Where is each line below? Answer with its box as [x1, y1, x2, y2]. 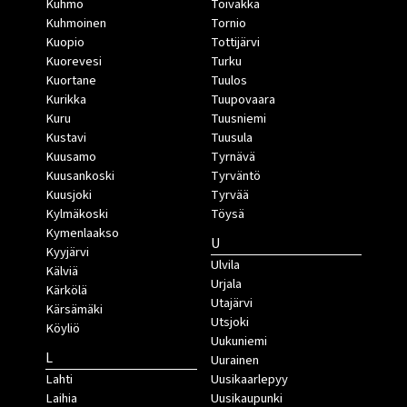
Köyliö [45, 318, 80, 338]
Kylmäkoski [45, 203, 108, 223]
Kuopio [45, 32, 84, 52]
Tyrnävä [210, 146, 255, 166]
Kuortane [45, 70, 96, 90]
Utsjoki [210, 312, 249, 332]
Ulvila [210, 254, 240, 274]
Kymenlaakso [45, 223, 119, 243]
